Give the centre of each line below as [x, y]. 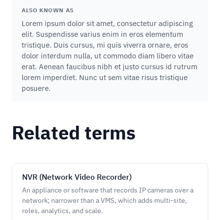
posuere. [36, 88]
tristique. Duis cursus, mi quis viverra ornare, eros [105, 45]
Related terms [74, 132]
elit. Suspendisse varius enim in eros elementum [102, 34]
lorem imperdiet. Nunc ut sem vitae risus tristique [105, 77]
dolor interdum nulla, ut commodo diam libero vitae [108, 56]
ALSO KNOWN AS [48, 10]
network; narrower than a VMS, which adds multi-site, [105, 200]
